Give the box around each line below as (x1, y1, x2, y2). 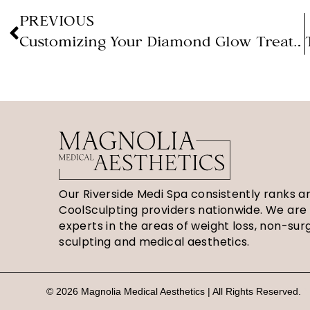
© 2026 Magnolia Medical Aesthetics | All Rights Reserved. (46, 286, 304, 298)
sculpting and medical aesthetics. (59, 234, 250, 250)
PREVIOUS (19, 10, 95, 37)
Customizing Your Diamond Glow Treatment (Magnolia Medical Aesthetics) (293, 31, 302, 58)
